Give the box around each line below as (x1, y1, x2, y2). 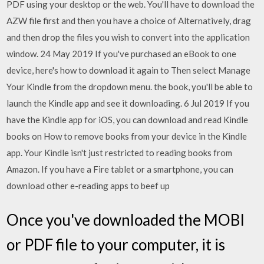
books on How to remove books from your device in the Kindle (6, 131, 247, 141)
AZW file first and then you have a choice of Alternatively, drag (6, 15, 252, 26)
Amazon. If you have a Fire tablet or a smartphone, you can (6, 164, 234, 174)
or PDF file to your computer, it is (6, 235, 226, 254)
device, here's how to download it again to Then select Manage (6, 65, 251, 75)
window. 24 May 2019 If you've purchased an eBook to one (6, 48, 237, 59)
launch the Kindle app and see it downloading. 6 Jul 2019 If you (6, 98, 250, 108)
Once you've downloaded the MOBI (6, 210, 245, 229)
